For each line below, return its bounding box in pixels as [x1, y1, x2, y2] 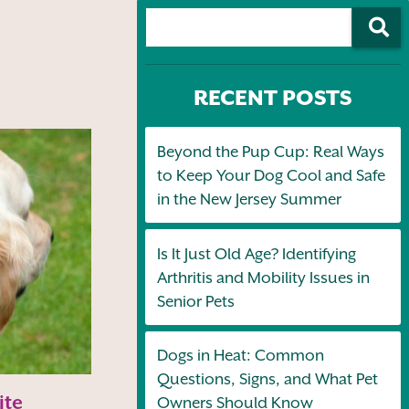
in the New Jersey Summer [156, 189, 341, 208]
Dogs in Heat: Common [156, 346, 324, 365]
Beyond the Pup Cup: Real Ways [156, 142, 384, 161]
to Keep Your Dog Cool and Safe [156, 165, 385, 184]
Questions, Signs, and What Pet [156, 370, 378, 389]
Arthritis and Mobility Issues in [156, 267, 370, 287]
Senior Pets [156, 291, 235, 310]
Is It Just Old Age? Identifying [156, 244, 356, 263]
